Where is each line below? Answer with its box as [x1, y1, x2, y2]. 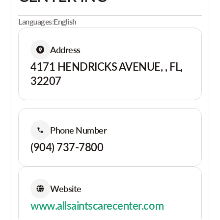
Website [50, 183, 82, 194]
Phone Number [50, 124, 107, 136]
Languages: [18, 17, 54, 26]
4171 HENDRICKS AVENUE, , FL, [30, 60, 183, 73]
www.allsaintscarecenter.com [30, 199, 164, 212]
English [54, 17, 77, 26]
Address [50, 44, 81, 55]
